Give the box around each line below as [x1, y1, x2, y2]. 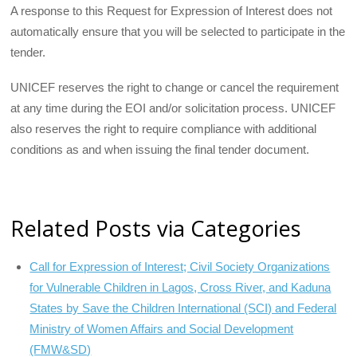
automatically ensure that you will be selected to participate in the [10, 25, 346, 39]
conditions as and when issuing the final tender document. [10, 143, 310, 157]
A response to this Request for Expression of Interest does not [10, 4, 333, 18]
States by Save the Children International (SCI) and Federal [29, 300, 337, 315]
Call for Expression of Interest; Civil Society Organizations [29, 259, 331, 273]
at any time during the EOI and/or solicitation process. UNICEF [10, 101, 336, 116]
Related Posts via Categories [10, 213, 302, 243]
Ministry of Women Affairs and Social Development [29, 321, 294, 335]
